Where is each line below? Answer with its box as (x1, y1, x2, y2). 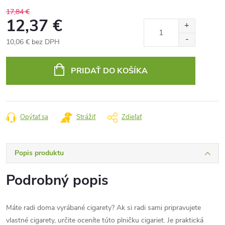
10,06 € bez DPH (6, 37, 60, 47)
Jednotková (6, 48, 41, 57)
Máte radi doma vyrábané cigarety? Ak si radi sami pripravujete (6, 203, 201, 212)
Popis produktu (15, 148, 64, 158)
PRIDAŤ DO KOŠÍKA (70, 65, 148, 76)
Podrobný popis (6, 171, 108, 190)
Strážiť (76, 113, 95, 122)
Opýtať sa (20, 113, 48, 122)
